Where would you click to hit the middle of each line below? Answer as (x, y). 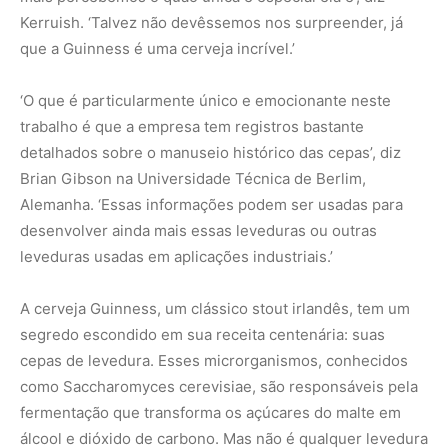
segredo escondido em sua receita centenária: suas (202, 334)
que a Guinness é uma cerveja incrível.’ (157, 48)
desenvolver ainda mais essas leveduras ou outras (198, 230)
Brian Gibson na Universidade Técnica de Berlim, (193, 178)
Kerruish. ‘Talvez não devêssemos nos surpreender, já (211, 22)
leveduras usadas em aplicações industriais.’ (176, 256)
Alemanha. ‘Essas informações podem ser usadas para (211, 204)
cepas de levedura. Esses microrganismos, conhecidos (214, 360)
